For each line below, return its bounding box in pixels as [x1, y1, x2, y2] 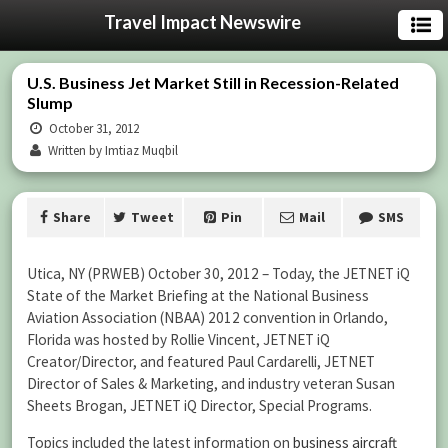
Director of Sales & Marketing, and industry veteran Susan [27, 374, 395, 393]
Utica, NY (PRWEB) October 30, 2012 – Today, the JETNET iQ [27, 264, 410, 283]
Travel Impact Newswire [103, 11, 301, 33]
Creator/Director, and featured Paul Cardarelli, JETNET [27, 352, 375, 371]
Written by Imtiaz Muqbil [45, 142, 179, 159]
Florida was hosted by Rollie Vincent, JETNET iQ [27, 330, 330, 349]
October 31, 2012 [46, 120, 140, 137]
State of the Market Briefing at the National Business [27, 286, 369, 305]
